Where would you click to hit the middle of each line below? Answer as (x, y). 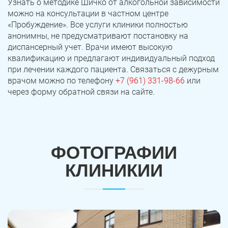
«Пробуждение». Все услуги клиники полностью (98, 25)
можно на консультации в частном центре (88, 14)
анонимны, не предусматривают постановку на (98, 36)
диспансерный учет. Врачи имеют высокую (90, 47)
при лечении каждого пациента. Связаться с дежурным (113, 70)
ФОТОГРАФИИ (114, 153)
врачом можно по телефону (62, 81)
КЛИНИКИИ (114, 170)
